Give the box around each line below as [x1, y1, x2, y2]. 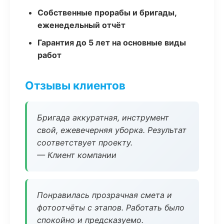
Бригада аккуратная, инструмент [37, 112, 169, 122]
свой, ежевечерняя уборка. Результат [37, 125, 186, 135]
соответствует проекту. [37, 137, 132, 147]
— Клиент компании [37, 150, 116, 160]
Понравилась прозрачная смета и [37, 190, 172, 200]
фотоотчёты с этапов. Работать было [37, 202, 184, 212]
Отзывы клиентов [25, 78, 125, 92]
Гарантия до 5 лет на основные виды [37, 37, 186, 47]
